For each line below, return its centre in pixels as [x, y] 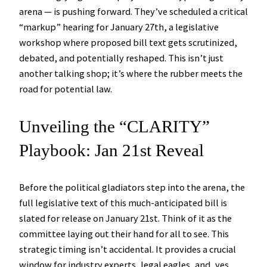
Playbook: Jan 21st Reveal [111, 150]
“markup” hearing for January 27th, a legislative [119, 27]
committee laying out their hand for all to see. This [124, 233]
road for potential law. [66, 89]
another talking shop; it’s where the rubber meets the [131, 74]
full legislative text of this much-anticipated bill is [123, 202]
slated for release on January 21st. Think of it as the [125, 218]
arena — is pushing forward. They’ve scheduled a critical [133, 12]
